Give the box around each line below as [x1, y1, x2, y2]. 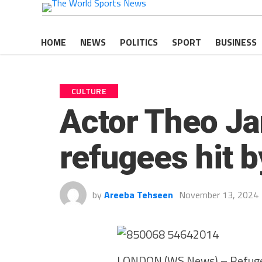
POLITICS [120, 35, 158, 49]
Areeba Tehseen [104, 188, 173, 202]
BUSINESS [215, 35, 257, 49]
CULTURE [71, 85, 107, 98]
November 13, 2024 [179, 188, 258, 202]
